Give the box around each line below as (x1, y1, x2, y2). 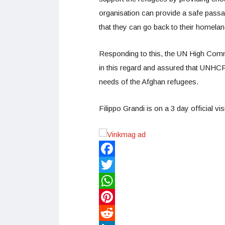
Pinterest (99, 208, 129, 217)
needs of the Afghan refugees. (99, 77, 198, 86)
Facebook (99, 160, 133, 169)
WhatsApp (99, 192, 133, 201)
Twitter (99, 176, 121, 185)
